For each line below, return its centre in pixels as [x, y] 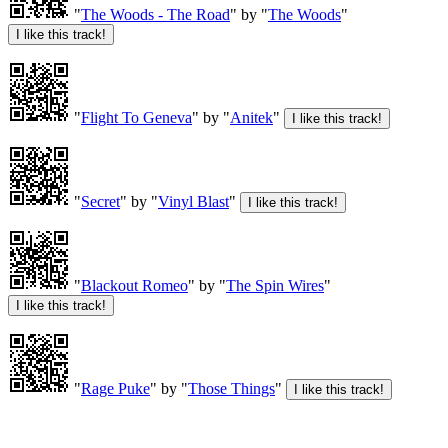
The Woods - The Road [155, 15]
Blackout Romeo [134, 286]
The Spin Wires [275, 286]
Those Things [231, 389]
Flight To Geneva [136, 118]
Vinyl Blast [193, 202]
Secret [100, 202]
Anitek [251, 118]
